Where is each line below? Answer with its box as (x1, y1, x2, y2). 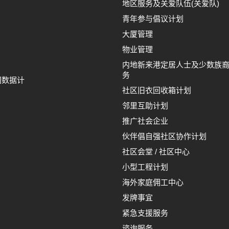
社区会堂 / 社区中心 (122, 147, 190, 156)
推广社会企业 (122, 117, 168, 126)
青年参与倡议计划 (122, 14, 184, 24)
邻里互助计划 (122, 101, 168, 110)
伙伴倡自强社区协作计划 (122, 132, 207, 141)
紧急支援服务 (122, 209, 168, 218)
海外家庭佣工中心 (122, 178, 184, 187)
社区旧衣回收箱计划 (122, 86, 191, 95)
